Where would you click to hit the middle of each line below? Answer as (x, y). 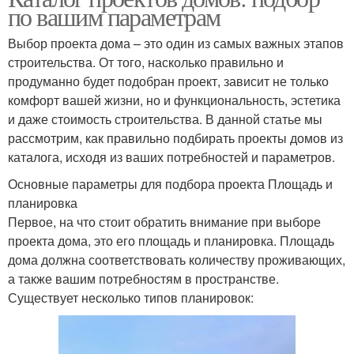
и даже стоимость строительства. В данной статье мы (165, 119)
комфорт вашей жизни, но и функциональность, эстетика (174, 100)
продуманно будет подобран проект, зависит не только (168, 81)
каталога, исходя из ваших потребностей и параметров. (171, 157)
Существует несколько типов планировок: (131, 298)
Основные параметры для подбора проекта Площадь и (170, 184)
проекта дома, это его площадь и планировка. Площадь (171, 241)
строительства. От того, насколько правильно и (146, 62)
